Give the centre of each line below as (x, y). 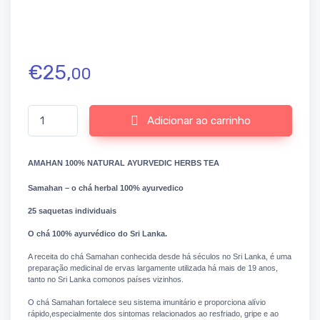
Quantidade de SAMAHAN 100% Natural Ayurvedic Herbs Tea (165, 111)
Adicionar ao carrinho (199, 121)
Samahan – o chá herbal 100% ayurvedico (106, 188)
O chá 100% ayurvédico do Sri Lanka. (97, 234)
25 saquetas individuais (72, 211)
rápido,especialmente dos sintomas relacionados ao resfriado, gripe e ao (153, 314)
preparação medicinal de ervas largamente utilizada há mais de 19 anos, (153, 268)
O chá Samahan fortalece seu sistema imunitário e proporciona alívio (147, 302)
